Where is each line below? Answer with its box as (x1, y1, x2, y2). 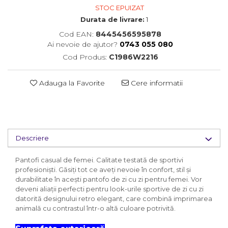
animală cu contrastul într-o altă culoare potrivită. (15, 204, 176, 212)
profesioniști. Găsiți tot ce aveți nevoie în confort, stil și (15, 165, 191, 174)
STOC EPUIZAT (93, 4, 144, 12)
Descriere (16, 134, 49, 142)
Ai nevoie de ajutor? (47, 40, 118, 49)
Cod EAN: (59, 30, 94, 39)
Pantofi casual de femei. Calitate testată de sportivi (15, 156, 183, 164)
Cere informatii (129, 78, 183, 88)
